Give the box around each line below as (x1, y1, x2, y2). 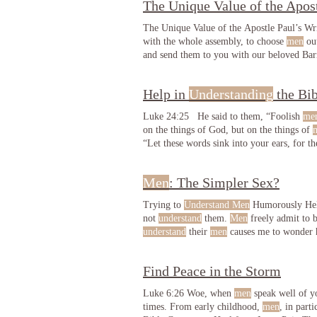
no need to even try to (143, 240, 234, 250)
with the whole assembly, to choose (143, 36, 287, 47)
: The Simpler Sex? (169, 175, 279, 190)
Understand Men (184, 200, 250, 210)
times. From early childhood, (143, 301, 263, 312)
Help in (143, 86, 189, 102)
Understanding (189, 86, 273, 102)
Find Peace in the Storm (143, 263, 281, 279)
